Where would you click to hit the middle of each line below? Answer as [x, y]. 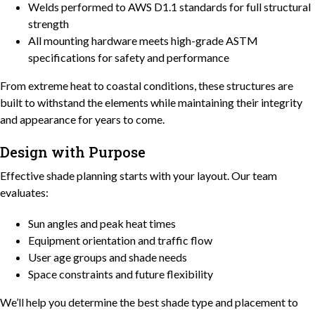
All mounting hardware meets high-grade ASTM [143, 40]
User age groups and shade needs [108, 257]
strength [49, 23]
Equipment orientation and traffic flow [120, 240]
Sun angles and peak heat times [102, 223]
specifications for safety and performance [129, 57]
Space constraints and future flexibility [121, 274]
